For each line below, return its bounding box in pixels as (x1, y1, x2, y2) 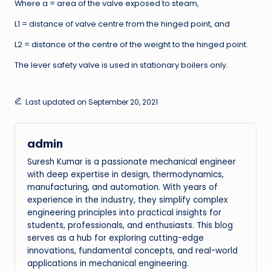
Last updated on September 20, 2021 (25, 97, 158, 108)
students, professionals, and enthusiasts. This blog (27, 219, 233, 231)
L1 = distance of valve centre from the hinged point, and (15, 19, 230, 30)
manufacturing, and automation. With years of (27, 181, 218, 193)
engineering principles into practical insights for (27, 206, 221, 218)
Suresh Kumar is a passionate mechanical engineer (27, 155, 236, 168)
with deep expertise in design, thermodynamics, (27, 168, 224, 180)
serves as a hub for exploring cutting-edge (27, 232, 204, 244)
